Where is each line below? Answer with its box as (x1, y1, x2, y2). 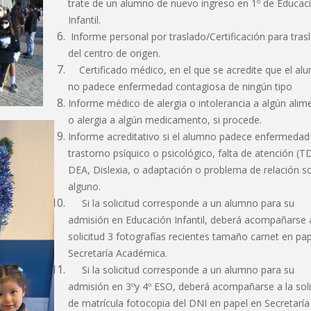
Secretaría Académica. (67, 246, 167, 260)
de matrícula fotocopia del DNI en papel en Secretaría (67, 296, 310, 310)
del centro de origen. (67, 47, 160, 60)
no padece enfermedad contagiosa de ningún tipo (67, 80, 292, 93)
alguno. (67, 180, 101, 193)
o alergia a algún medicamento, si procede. (67, 113, 262, 126)
